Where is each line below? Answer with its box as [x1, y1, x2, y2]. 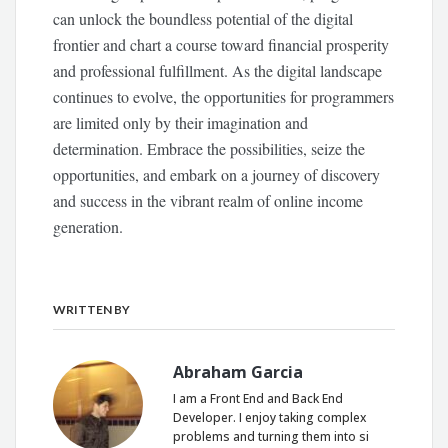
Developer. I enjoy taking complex [173, 408, 367, 426]
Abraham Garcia [173, 360, 304, 383]
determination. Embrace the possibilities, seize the [53, 137, 366, 159]
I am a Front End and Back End [173, 389, 344, 407]
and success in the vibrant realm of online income [53, 189, 364, 211]
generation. [53, 215, 124, 237]
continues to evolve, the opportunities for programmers [53, 85, 395, 107]
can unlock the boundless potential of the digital [53, 7, 354, 29]
